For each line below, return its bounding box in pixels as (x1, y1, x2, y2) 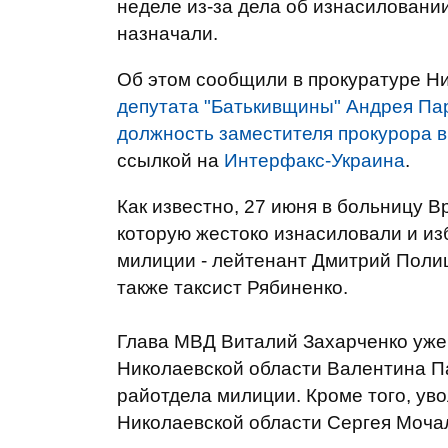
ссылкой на (117, 150, 224, 171)
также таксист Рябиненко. (117, 277, 348, 298)
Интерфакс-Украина (224, 150, 405, 171)
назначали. (117, 23, 218, 44)
